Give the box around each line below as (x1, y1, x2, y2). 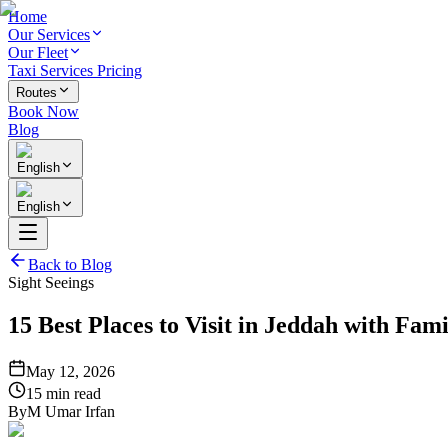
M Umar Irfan (27, 402, 115, 420)
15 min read (26, 384, 101, 402)
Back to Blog (28, 256, 112, 273)
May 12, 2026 (26, 362, 115, 380)
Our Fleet (8, 44, 68, 61)
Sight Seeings (8, 274, 94, 291)
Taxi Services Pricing (8, 62, 142, 79)
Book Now (8, 103, 79, 120)
